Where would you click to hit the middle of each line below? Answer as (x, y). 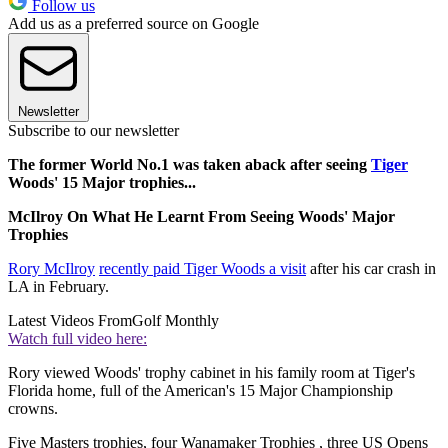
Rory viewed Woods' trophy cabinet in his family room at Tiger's (211, 373)
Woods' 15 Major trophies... (102, 183)
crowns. (33, 409)
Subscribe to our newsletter (93, 131)
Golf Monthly (175, 321)
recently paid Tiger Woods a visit (202, 269)
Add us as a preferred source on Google (133, 24)
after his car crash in (371, 269)
